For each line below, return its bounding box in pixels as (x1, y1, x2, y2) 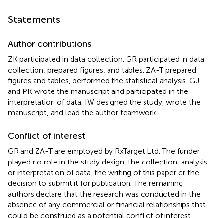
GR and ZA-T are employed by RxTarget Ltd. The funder (8, 146, 200, 156)
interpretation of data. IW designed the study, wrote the (8, 97, 200, 107)
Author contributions (8, 38, 91, 49)
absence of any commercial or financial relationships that (8, 200, 206, 209)
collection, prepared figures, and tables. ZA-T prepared (8, 65, 196, 74)
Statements (8, 13, 60, 25)
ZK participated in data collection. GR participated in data (8, 54, 204, 64)
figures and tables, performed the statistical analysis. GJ (8, 75, 199, 85)
